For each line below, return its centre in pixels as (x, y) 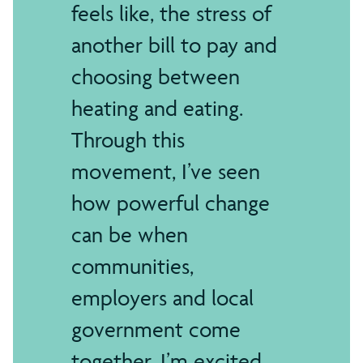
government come (156, 329)
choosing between (156, 76)
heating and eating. (157, 108)
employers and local (162, 297)
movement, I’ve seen (166, 171)
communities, (132, 266)
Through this (128, 139)
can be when (130, 234)
